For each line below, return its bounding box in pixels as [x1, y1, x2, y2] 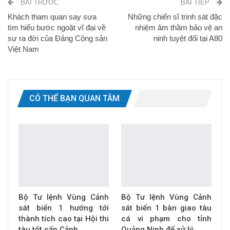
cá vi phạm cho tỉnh [121, 214, 212, 224]
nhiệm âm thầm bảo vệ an [135, 23, 222, 32]
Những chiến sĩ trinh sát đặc [128, 12, 222, 22]
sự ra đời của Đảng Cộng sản [8, 34, 107, 43]
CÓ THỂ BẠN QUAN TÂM [29, 93, 120, 104]
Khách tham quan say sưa [8, 12, 97, 22]
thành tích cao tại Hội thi [18, 214, 109, 224]
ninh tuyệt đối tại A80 [154, 34, 222, 43]
